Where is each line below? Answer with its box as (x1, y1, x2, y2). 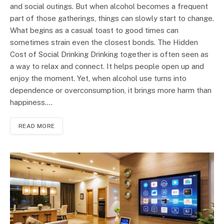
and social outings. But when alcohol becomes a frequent (10, 1, 208, 10)
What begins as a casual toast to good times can (10, 25, 178, 34)
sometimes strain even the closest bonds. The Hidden (10, 37, 198, 46)
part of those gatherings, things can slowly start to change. (10, 13, 214, 22)
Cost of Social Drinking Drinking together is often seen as (10, 49, 208, 58)
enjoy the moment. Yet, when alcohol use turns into (10, 73, 186, 82)
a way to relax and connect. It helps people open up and (10, 61, 204, 70)
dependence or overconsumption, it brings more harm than (10, 85, 211, 94)
